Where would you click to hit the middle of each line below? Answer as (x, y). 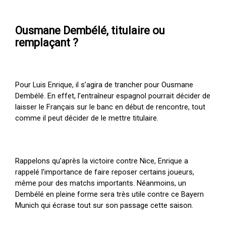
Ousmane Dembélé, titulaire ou (90, 30)
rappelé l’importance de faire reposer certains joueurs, (105, 172)
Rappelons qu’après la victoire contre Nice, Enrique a (102, 161)
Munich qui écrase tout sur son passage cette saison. (104, 205)
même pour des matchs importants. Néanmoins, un (101, 183)
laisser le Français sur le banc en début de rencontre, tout (110, 107)
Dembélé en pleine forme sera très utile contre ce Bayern (110, 194)
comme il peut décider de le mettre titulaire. (87, 118)
